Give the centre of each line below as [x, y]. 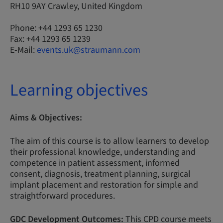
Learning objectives [79, 90]
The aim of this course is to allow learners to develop [110, 141]
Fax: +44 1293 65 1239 [50, 39]
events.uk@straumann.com [89, 50]
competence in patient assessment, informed [95, 163]
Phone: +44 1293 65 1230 [56, 28]
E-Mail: [23, 50]
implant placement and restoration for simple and [104, 185]
